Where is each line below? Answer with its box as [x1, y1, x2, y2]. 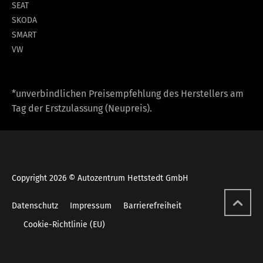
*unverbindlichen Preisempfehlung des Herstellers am [12, 87, 244, 99]
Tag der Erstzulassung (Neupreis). [12, 102, 152, 114]
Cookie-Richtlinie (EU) [23, 219, 105, 230]
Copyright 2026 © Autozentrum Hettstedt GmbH [12, 173, 188, 183]
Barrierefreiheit [123, 200, 181, 211]
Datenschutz [12, 200, 58, 211]
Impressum [70, 200, 112, 211]
